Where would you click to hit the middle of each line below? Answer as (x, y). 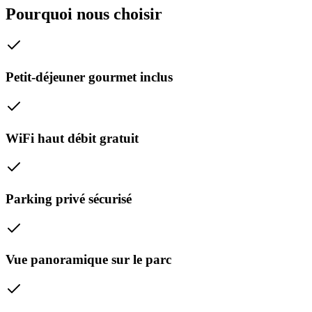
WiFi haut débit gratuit (72, 138)
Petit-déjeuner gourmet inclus (89, 77)
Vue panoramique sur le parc (88, 260)
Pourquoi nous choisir (84, 14)
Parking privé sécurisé (69, 199)
